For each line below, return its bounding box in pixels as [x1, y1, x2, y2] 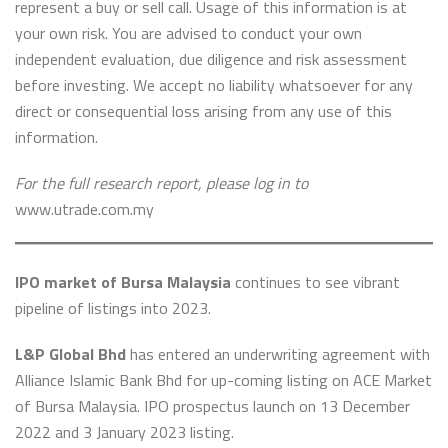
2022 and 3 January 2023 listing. [15, 420, 234, 444]
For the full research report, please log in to [15, 171, 308, 195]
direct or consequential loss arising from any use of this [15, 99, 392, 123]
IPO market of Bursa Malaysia [15, 270, 231, 294]
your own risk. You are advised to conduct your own [15, 21, 362, 45]
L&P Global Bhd [15, 342, 126, 366]
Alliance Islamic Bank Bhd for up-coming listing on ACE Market [15, 368, 432, 392]
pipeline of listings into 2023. [15, 296, 211, 320]
